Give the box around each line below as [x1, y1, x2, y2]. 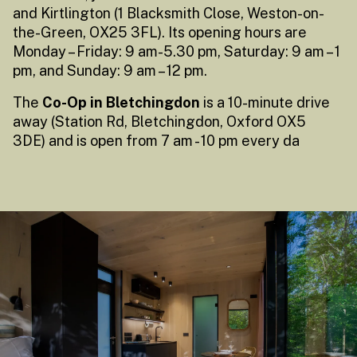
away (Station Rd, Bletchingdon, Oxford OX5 [13, 113, 306, 131]
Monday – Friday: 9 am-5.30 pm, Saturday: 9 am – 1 [13, 43, 340, 61]
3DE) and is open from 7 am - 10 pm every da [13, 132, 300, 150]
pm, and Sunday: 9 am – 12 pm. [13, 62, 210, 80]
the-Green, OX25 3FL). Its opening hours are [13, 24, 307, 41]
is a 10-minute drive [200, 94, 330, 112]
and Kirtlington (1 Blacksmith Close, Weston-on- [13, 5, 324, 22]
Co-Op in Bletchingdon [42, 94, 200, 112]
